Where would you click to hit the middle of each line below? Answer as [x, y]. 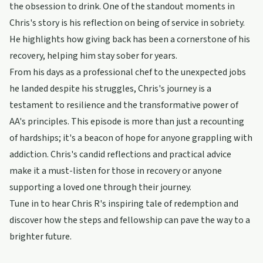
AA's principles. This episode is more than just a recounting [127, 122]
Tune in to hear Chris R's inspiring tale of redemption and [124, 204]
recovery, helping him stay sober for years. [93, 56]
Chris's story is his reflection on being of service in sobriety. [127, 23]
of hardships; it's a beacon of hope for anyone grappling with [131, 138]
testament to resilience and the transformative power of [124, 105]
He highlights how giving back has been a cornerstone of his [130, 39]
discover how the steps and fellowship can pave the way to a [130, 220]
